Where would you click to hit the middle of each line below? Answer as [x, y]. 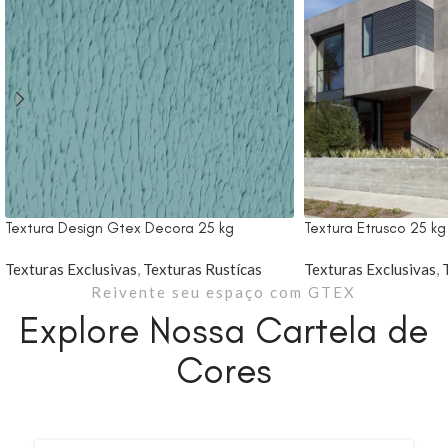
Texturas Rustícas [202, 269]
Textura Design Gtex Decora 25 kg [119, 228]
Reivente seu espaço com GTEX [224, 292]
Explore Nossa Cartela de [224, 330]
